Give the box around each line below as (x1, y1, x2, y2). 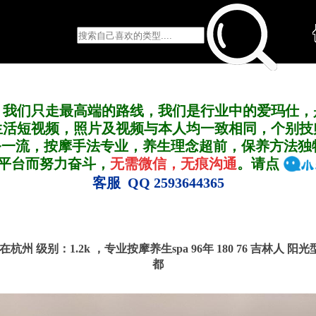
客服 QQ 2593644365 (92, 175, 224, 191)
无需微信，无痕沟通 (110, 156, 238, 171)
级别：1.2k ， (36, 243, 104, 255)
